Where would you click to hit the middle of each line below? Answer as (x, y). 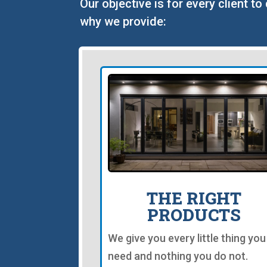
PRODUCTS (194, 215)
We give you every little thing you (187, 238)
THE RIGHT (194, 198)
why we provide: (123, 22)
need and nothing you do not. (178, 256)
